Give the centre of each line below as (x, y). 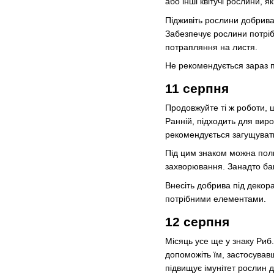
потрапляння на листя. (211, 47)
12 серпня (197, 221)
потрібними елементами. (216, 198)
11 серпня (197, 88)
